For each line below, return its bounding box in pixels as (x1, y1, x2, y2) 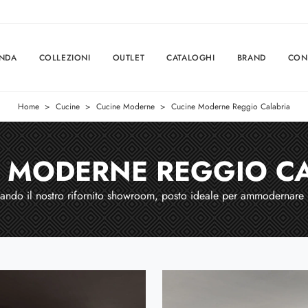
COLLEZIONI (38, 52, 91, 64)
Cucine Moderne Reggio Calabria (171, 100, 290, 113)
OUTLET (112, 52, 145, 64)
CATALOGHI (166, 52, 215, 64)
